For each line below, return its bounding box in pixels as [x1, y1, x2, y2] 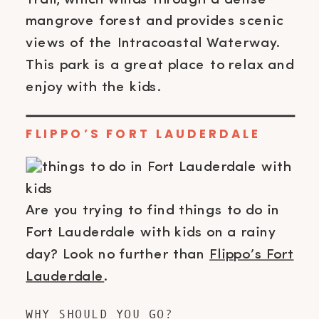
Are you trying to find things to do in [26, 203, 280, 219]
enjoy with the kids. [26, 79, 161, 95]
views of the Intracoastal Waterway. [26, 35, 280, 51]
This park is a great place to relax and [26, 57, 294, 73]
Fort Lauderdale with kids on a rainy [26, 224, 276, 240]
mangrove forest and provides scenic [26, 14, 283, 29]
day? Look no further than [26, 246, 210, 262]
